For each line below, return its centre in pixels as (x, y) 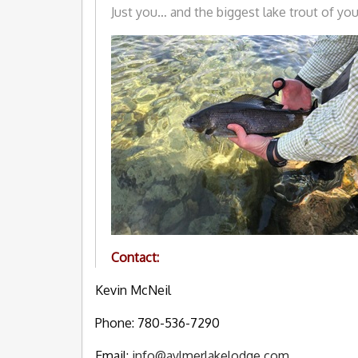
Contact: (135, 258)
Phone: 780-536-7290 (157, 323)
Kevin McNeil (133, 290)
